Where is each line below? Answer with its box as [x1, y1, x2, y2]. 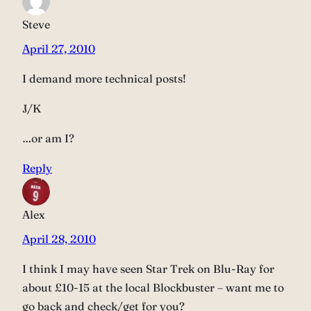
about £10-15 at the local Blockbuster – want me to [22, 280, 284, 295]
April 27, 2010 [22, 42, 95, 56]
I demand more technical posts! [22, 72, 186, 86]
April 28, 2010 [22, 232, 96, 246]
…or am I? [22, 131, 74, 146]
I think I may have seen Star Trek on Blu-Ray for [22, 262, 274, 276]
